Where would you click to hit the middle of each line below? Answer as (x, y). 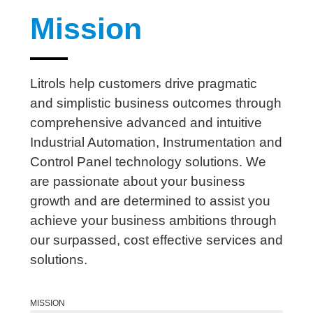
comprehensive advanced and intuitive (146, 122)
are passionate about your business (137, 181)
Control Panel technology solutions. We (148, 161)
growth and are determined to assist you (150, 201)
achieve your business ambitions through (153, 220)
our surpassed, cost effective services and (156, 240)
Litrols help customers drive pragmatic (143, 83)
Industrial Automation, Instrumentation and (156, 142)
